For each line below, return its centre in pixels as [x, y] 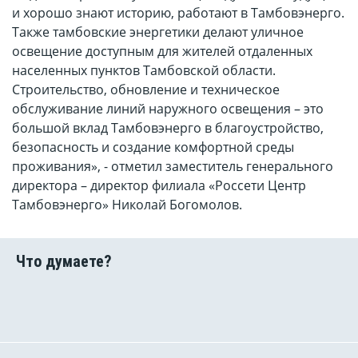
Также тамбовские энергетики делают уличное [158, 32]
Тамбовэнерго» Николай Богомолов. [127, 205]
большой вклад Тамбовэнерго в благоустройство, [168, 128]
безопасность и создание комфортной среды [153, 147]
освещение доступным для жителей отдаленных [162, 52]
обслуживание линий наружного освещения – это [168, 109]
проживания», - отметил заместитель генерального [173, 167]
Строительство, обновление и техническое [146, 90]
